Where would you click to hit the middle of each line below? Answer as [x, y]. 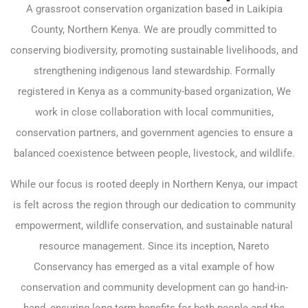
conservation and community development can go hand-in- [154, 287]
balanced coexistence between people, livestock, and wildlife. [154, 153]
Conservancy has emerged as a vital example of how [154, 267]
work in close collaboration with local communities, [154, 112]
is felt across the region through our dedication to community [154, 205]
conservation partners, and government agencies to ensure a [154, 133]
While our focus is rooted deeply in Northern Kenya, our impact [154, 184]
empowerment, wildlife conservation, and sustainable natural [154, 225]
